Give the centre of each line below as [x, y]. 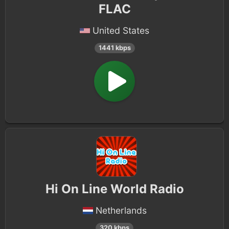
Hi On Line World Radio [114, 189]
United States [121, 30]
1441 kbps [114, 48]
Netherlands [121, 210]
